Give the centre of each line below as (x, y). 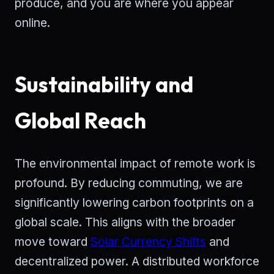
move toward (53, 242)
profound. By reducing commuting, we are (129, 183)
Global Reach (80, 121)
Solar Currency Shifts (148, 242)
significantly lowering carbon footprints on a (134, 203)
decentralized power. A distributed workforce (137, 261)
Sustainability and (104, 85)
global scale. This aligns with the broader (125, 222)
